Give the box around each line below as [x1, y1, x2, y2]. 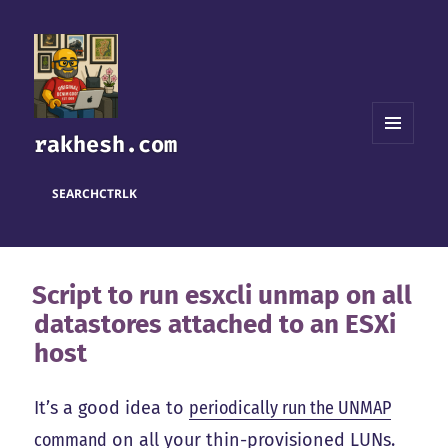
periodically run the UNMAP [189, 397, 392, 420]
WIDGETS [372, 176, 429, 194]
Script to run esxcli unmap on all [32, 280, 413, 312]
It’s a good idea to [34, 397, 190, 420]
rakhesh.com [34, 130, 178, 160]
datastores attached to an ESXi [34, 309, 397, 341]
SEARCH [52, 184, 100, 202]
